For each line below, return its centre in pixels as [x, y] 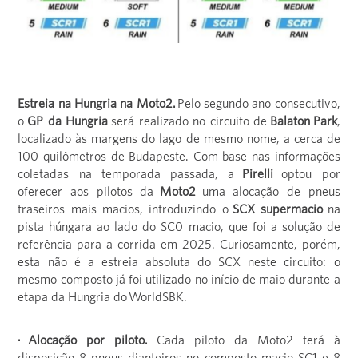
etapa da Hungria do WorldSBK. [103, 297]
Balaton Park [304, 121]
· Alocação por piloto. [87, 340]
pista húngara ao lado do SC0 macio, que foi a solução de [179, 227]
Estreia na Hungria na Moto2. [97, 103]
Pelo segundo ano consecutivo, [258, 103]
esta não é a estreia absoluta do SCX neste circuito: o [179, 262]
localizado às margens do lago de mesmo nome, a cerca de [179, 139]
